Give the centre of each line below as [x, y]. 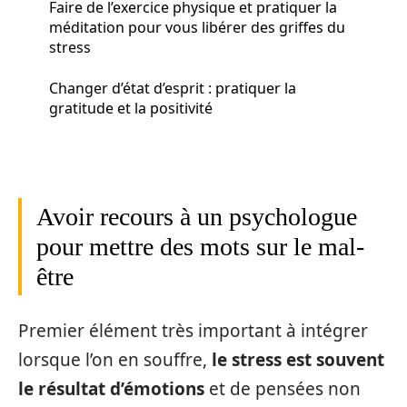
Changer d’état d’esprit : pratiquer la [173, 88]
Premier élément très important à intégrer [193, 330]
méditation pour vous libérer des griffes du [197, 27]
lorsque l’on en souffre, [115, 359]
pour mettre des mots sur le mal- [200, 247]
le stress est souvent [298, 359]
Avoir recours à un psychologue [197, 217]
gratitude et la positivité [131, 108]
